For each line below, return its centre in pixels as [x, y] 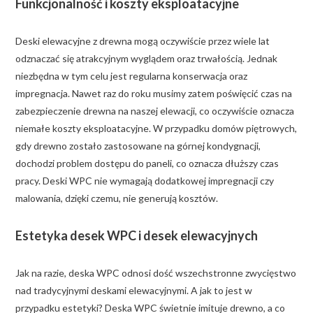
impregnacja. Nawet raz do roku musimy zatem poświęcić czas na [154, 93]
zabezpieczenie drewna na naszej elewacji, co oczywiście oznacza [155, 110]
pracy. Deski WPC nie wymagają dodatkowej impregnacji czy [145, 180]
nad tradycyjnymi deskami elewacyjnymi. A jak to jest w [134, 290]
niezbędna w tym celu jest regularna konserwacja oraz [131, 75]
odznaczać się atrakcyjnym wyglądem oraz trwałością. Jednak [146, 58]
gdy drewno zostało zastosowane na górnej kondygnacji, [138, 145]
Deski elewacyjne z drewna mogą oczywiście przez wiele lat [143, 41]
